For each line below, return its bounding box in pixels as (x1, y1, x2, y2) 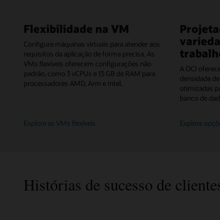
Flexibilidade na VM (24, 22, 129, 36)
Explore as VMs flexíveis (24, 118, 96, 128)
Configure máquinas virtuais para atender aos (24, 39, 160, 49)
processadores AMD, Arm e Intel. (24, 79, 122, 88)
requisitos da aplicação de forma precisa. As (24, 49, 155, 59)
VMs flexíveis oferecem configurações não (24, 59, 151, 69)
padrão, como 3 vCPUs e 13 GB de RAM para (24, 69, 155, 79)
